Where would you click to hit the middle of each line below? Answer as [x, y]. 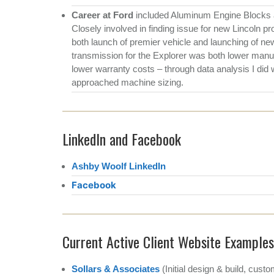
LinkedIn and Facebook [122, 139]
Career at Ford [102, 15]
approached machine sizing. [128, 82]
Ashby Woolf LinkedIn [119, 166]
